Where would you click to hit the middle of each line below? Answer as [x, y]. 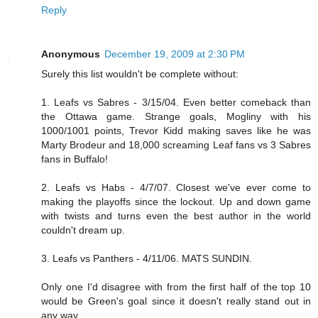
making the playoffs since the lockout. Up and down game [176, 202]
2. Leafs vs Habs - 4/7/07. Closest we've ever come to [176, 188]
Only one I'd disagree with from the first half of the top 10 [176, 287]
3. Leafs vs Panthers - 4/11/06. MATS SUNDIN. [147, 259]
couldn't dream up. [83, 230]
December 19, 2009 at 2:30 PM [175, 54]
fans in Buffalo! [75, 159]
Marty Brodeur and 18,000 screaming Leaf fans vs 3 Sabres [176, 145]
